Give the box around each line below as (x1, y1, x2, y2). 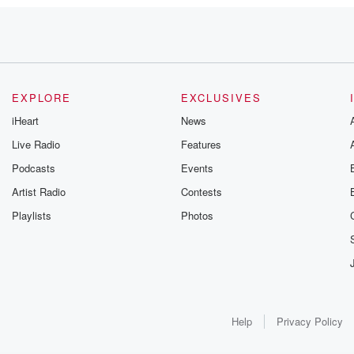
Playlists (12, 208, 52, 223)
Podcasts (12, 160, 56, 175)
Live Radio (12, 137, 61, 152)
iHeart (12, 113, 40, 128)
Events (180, 160, 213, 175)
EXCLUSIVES (180, 90, 262, 105)
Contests (180, 184, 222, 199)
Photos (180, 208, 213, 223)
